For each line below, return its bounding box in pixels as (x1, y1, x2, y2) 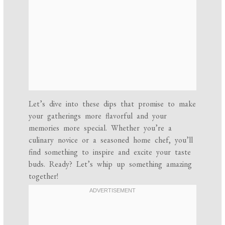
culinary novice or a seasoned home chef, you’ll (29, 135, 193, 146)
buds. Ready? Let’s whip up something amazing (29, 159, 192, 170)
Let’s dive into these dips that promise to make (29, 98, 196, 109)
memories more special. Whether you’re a (29, 123, 172, 134)
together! (29, 171, 59, 182)
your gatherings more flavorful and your (29, 110, 167, 122)
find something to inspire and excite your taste (29, 147, 191, 158)
